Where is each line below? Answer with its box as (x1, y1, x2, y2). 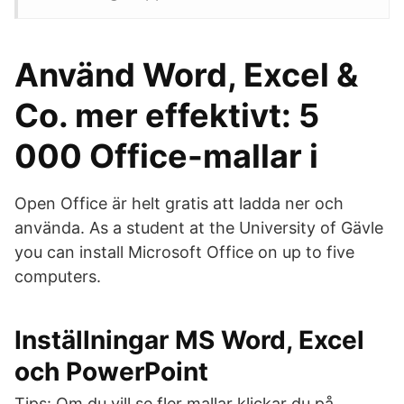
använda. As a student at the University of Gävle (14, 218, 383, 237)
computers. (14, 267, 101, 286)
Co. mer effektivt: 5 (14, 96, 319, 135)
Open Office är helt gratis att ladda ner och (14, 194, 344, 213)
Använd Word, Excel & (14, 55, 358, 95)
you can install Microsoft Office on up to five (14, 243, 354, 262)
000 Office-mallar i (14, 136, 318, 176)
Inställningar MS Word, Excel (14, 325, 364, 355)
